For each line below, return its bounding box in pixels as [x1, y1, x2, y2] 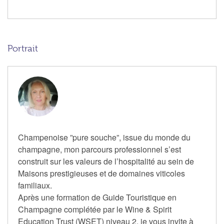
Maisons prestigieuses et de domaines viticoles [18, 167, 185, 179]
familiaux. [18, 179, 52, 191]
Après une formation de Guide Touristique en [18, 191, 176, 203]
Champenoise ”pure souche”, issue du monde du [18, 131, 190, 143]
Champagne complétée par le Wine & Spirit [18, 203, 171, 215]
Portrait [7, 43, 38, 54]
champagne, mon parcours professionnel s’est [18, 143, 181, 155]
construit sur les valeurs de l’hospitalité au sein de [18, 155, 194, 167]
